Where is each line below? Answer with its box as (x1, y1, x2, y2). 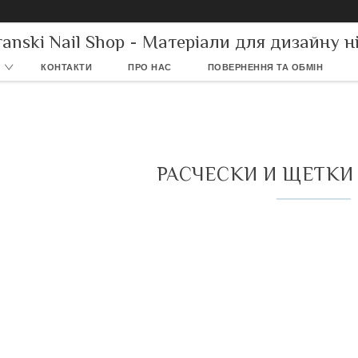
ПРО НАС (128, 62, 172, 72)
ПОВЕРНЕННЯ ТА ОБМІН (207, 62, 323, 72)
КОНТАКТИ (41, 62, 92, 72)
